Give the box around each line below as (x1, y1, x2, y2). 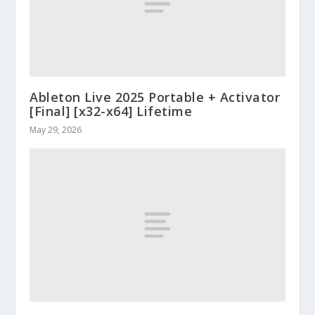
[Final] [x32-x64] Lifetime (30, 103, 193, 120)
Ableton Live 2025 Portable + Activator (30, 89, 281, 106)
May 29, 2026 (30, 124, 82, 136)
